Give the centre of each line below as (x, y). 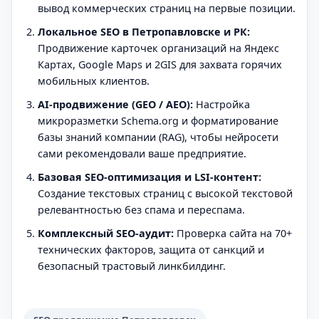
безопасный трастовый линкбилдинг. (132, 266)
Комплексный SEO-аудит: (106, 233)
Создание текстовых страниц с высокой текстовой (165, 193)
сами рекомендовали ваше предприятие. (142, 153)
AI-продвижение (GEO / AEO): (115, 104)
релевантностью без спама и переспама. (141, 209)
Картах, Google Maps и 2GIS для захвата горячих (160, 64)
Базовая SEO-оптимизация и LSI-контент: (150, 177)
